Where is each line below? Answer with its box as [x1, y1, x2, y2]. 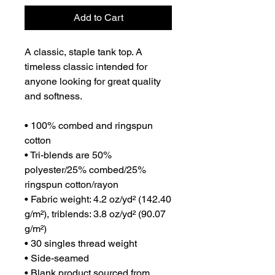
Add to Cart [73, 12, 123, 24]
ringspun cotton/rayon [25, 179, 118, 191]
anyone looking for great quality [25, 76, 161, 88]
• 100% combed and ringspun [25, 120, 153, 132]
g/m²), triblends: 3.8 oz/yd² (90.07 [25, 208, 166, 220]
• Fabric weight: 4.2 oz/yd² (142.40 [25, 193, 171, 206]
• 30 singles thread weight [25, 238, 137, 250]
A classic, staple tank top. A [25, 46, 142, 58]
